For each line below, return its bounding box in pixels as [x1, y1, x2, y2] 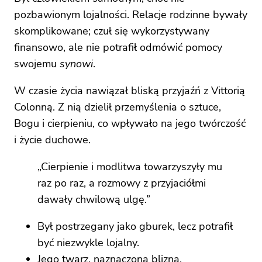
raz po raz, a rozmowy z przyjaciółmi [37, 175, 206, 190]
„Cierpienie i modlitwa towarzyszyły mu [37, 159, 222, 174]
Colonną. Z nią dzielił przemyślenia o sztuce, [14, 99, 221, 114]
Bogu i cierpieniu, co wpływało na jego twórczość [14, 116, 246, 130]
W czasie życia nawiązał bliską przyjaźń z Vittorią [14, 83, 245, 98]
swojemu [14, 56, 60, 71]
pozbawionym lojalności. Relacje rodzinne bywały [14, 7, 247, 22]
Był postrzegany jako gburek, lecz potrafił [37, 219, 233, 233]
